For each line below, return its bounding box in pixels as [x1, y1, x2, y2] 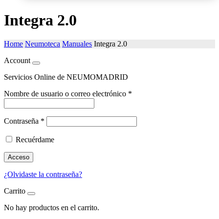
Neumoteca [25, 40, 60, 48]
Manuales [62, 40, 92, 48]
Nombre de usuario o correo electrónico [4, 89, 128, 98]
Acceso [8, 153, 29, 161]
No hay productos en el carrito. [4, 203, 99, 212]
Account [4, 56, 30, 65]
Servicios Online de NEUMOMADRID [4, 73, 128, 82]
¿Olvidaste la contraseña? [4, 170, 82, 179]
